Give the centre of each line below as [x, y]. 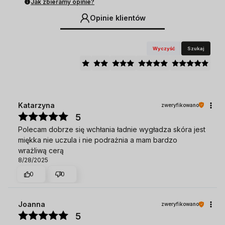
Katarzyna [36, 105]
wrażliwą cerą [41, 150]
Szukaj [196, 48]
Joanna [32, 204]
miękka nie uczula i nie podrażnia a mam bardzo [98, 140]
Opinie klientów [118, 18]
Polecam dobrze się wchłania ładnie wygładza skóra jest [112, 129]
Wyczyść [164, 48]
